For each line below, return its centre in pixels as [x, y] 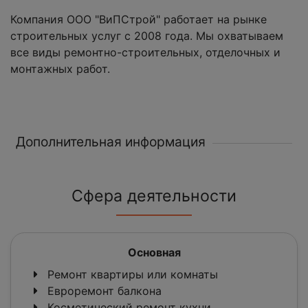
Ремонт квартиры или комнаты [131, 275]
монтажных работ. [60, 69]
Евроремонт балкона [103, 291]
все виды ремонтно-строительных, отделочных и [145, 53]
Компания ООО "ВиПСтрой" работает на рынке [139, 20]
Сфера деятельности [154, 196]
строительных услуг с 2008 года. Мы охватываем [147, 36]
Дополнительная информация [111, 142]
